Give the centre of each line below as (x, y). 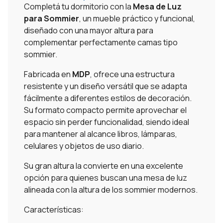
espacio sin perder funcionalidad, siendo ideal (107, 122)
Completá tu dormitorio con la (78, 7)
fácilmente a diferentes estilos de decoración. (108, 98)
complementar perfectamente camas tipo (101, 43)
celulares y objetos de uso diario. (84, 146)
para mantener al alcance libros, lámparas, (101, 134)
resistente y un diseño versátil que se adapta (106, 86)
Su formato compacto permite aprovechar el (105, 110)
